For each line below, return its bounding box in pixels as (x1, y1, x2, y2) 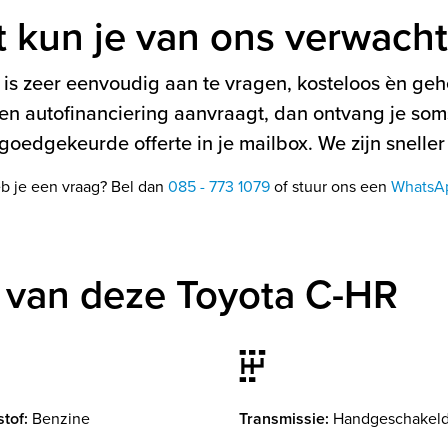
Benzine (32, 407, 90, 430)
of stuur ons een (270, 175, 391, 198)
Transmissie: (239, 407, 329, 431)
